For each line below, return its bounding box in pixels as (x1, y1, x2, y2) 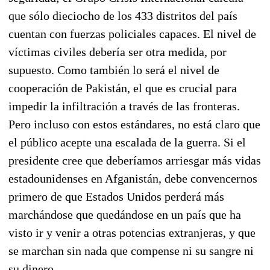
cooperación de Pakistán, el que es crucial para (8, 81, 237, 95)
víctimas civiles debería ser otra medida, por (8, 45, 227, 58)
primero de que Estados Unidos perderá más (8, 189, 224, 203)
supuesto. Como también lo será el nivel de (8, 63, 219, 77)
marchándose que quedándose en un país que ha (8, 207, 241, 221)
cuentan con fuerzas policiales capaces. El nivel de (8, 27, 256, 40)
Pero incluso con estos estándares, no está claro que (8, 117, 260, 131)
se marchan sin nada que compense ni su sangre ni (8, 243, 254, 257)
